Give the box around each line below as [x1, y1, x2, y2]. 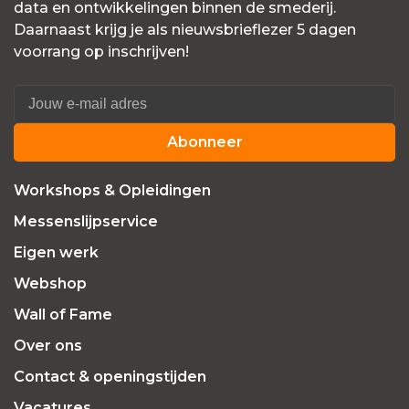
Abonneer [166, 133, 243, 152]
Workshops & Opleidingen [14, 182, 211, 200]
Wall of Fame [14, 306, 112, 324]
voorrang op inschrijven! [14, 43, 189, 61]
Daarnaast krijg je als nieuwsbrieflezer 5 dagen [14, 21, 356, 39]
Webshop [14, 275, 87, 293]
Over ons [14, 337, 82, 355]
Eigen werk [14, 244, 99, 262]
